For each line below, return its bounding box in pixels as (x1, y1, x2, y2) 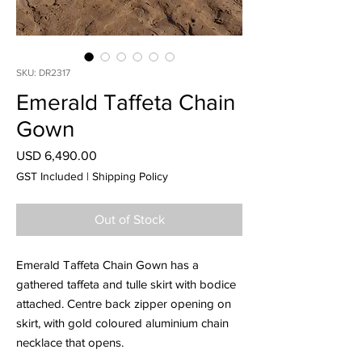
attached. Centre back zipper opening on (16, 296, 231, 310)
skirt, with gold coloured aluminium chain (16, 315, 229, 330)
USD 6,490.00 (16, 148, 97, 162)
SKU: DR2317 (16, 66, 70, 78)
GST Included (16, 169, 83, 183)
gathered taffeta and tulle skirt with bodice (16, 276, 236, 291)
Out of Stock (94, 212, 165, 226)
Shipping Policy (92, 169, 168, 183)
